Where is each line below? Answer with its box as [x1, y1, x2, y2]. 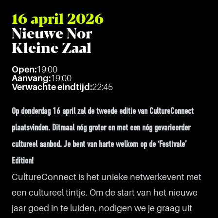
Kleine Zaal [12, 40, 91, 56]
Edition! [12, 157, 34, 166]
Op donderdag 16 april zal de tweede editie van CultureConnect [12, 107, 194, 116]
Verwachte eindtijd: [12, 82, 92, 92]
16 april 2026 [12, 11, 104, 27]
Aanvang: [12, 73, 51, 83]
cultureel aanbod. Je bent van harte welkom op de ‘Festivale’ [12, 140, 186, 149]
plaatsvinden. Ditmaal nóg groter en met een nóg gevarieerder [12, 124, 190, 133]
